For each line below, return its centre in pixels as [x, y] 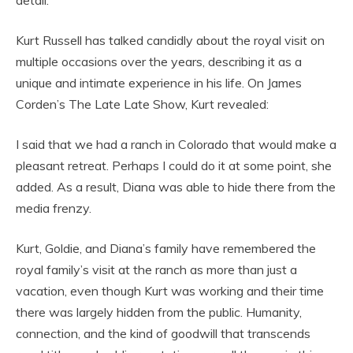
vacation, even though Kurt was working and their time [170, 291]
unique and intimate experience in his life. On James [159, 83]
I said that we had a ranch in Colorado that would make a [176, 145]
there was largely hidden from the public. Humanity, [159, 312]
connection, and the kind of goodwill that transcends [163, 334]
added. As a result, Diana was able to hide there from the [176, 187]
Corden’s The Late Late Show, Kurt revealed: [142, 104]
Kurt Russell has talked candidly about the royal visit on [170, 41]
